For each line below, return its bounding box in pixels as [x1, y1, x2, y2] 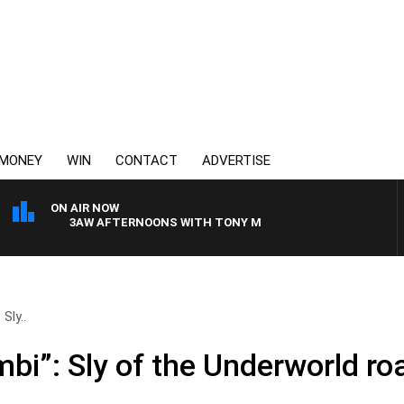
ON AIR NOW [50, 201, 119, 215]
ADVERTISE [202, 152, 271, 169]
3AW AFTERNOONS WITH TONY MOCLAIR [36, 216, 271, 229]
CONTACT [115, 152, 178, 169]
